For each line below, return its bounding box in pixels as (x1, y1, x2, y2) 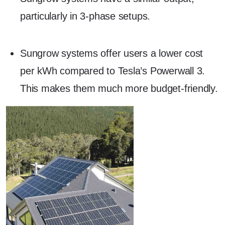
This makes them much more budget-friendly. (20, 82, 218, 94)
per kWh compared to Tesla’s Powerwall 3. (20, 65, 205, 76)
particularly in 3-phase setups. (20, 11, 151, 22)
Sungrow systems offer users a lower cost (20, 47, 203, 59)
